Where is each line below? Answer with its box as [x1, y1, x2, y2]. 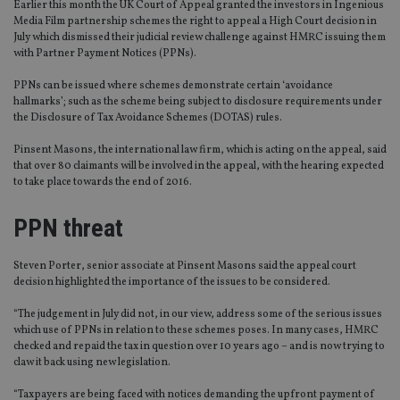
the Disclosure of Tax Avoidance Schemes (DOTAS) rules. [13, 111, 282, 126]
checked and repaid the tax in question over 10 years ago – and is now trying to [13, 339, 385, 354]
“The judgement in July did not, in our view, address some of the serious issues [13, 307, 382, 322]
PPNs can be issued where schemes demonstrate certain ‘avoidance [13, 79, 333, 94]
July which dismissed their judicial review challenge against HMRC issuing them [13, 30, 386, 46]
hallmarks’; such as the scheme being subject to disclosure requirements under [13, 95, 382, 110]
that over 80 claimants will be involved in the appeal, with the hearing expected [13, 159, 384, 174]
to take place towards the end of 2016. [13, 175, 192, 190]
